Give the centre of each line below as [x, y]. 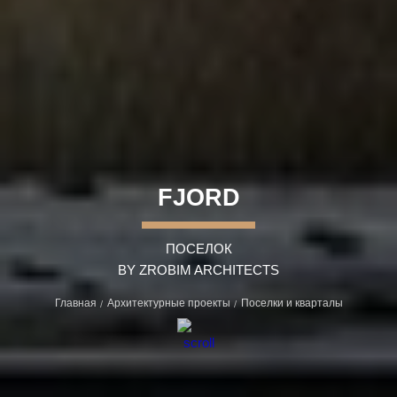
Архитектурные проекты [168, 303]
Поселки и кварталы [292, 303]
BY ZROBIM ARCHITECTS [198, 270]
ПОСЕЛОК [198, 249]
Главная [75, 303]
